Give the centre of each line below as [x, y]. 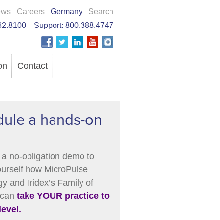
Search [101, 12]
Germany [67, 12]
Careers [31, 12]
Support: [46, 25]
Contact [32, 66]
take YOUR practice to [63, 196]
